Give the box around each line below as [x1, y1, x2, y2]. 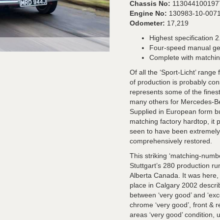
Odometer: [130, 19, 167, 27]
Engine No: [130, 9, 169, 17]
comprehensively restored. [130, 137, 212, 145]
